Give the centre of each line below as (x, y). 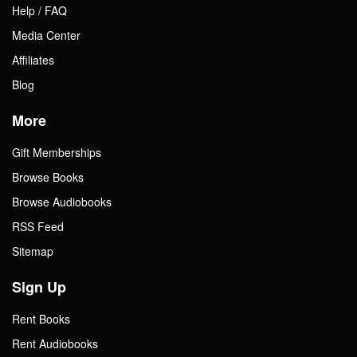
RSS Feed (38, 226)
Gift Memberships (57, 152)
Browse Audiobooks (62, 201)
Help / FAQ (39, 10)
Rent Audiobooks (55, 343)
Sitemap (33, 251)
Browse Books (48, 177)
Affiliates (33, 59)
